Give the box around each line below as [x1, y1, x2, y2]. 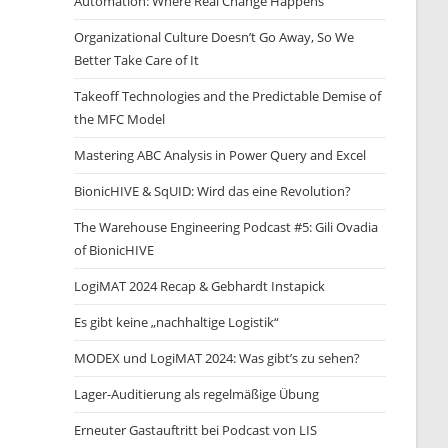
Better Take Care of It [74, 51, 200, 69]
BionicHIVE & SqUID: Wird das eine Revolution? [74, 182, 352, 200]
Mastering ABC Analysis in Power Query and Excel [74, 146, 367, 164]
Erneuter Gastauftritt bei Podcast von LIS [74, 421, 318, 439]
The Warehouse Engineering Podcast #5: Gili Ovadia [74, 218, 379, 236]
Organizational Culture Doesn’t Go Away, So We [74, 28, 355, 46]
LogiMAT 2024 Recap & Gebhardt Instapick [74, 277, 326, 295]
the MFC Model [74, 110, 166, 128]
